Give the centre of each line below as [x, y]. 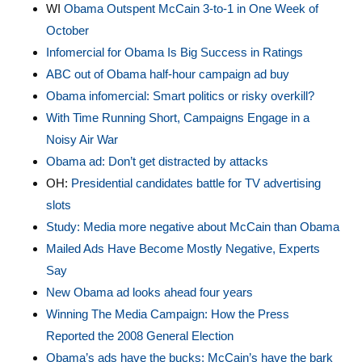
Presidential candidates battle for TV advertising [196, 183]
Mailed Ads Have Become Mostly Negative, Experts [183, 248]
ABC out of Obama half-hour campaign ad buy [167, 74]
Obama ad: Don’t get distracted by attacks [157, 161]
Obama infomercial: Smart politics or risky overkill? [180, 96]
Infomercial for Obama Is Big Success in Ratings [174, 52]
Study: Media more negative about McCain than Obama [192, 227]
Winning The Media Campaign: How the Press [167, 314]
